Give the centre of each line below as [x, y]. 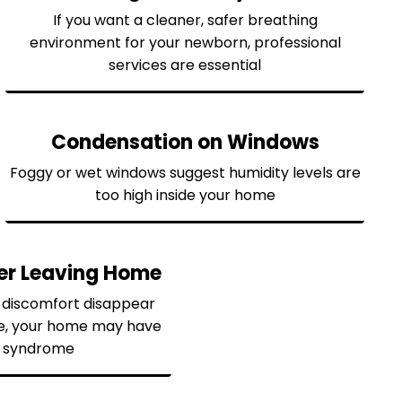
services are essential [185, 65]
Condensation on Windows [185, 143]
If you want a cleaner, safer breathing [185, 20]
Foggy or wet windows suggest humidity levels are [185, 173]
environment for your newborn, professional [185, 42]
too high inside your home [185, 196]
